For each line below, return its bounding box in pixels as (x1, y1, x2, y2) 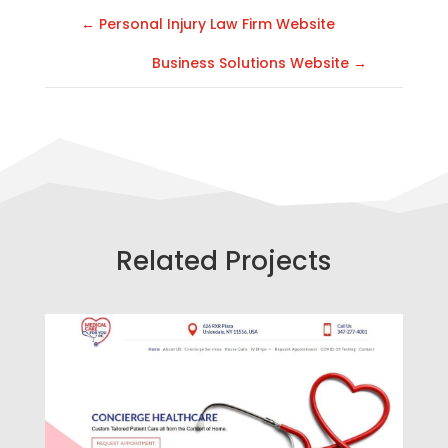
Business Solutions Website (152, 52, 350, 73)
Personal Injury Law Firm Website (98, 13, 335, 34)
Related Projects (116, 242, 332, 279)
